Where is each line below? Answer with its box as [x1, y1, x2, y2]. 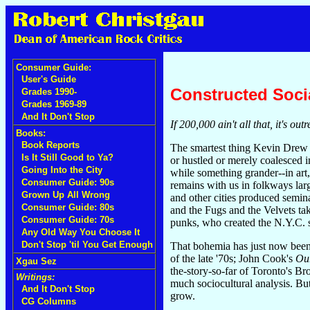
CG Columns [21, 296, 76, 307]
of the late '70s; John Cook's [170, 252, 295, 264]
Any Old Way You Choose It [21, 227, 140, 237]
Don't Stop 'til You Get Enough [21, 239, 153, 250]
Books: [16, 128, 46, 138]
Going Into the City [21, 165, 102, 175]
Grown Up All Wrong [21, 190, 110, 200]
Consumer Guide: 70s [21, 215, 114, 225]
